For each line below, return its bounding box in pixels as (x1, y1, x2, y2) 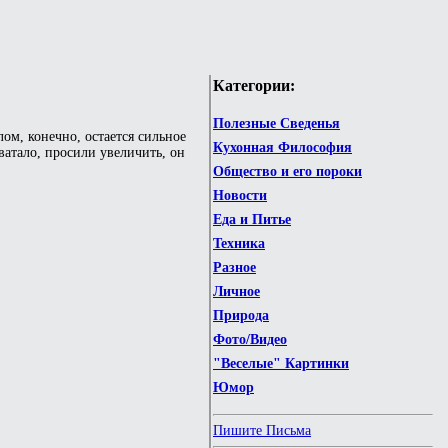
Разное (213, 260, 256, 276)
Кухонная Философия (213, 140, 352, 156)
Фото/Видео (213, 332, 287, 348)
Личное (213, 284, 260, 300)
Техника (213, 236, 265, 252)
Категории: (213, 75, 295, 95)
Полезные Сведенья (213, 116, 340, 132)
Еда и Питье (213, 212, 291, 228)
